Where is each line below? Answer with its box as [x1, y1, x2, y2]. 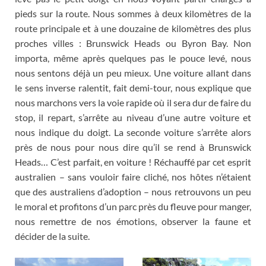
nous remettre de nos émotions [15, 215, 155, 227]
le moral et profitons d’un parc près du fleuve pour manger [15, 200, 249, 212]
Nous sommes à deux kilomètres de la [93, 7, 252, 19]
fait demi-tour [113, 81, 171, 93]
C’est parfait [50, 156, 100, 167]
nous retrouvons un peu [151, 185, 251, 197]
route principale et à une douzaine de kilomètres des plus [15, 22, 251, 34]
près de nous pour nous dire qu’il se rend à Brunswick [15, 141, 251, 153]
